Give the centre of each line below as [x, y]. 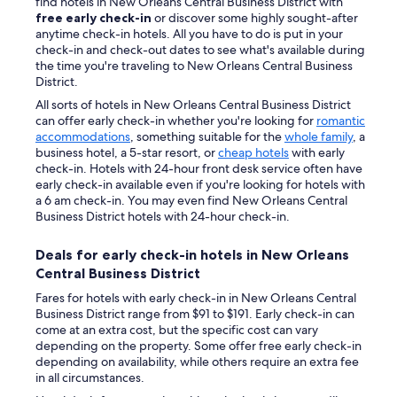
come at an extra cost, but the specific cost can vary [177, 330]
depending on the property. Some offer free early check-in [198, 346]
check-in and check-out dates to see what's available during [200, 50]
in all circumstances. [91, 378]
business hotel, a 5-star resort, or [127, 152]
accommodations [83, 136]
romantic [341, 121]
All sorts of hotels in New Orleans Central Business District [193, 105]
